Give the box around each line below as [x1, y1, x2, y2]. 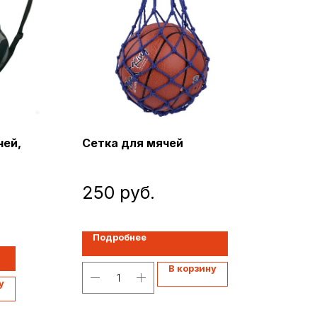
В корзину [168, 262, 217, 274]
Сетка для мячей [82, 136, 183, 150]
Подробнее [93, 231, 146, 243]
